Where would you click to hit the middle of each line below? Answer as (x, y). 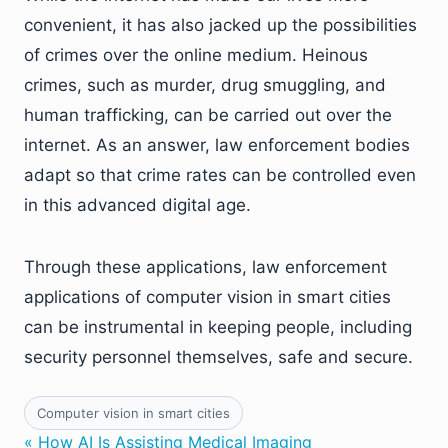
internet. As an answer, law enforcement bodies (217, 144)
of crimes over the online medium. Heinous (196, 54)
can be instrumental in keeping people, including (218, 326)
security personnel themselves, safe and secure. (218, 356)
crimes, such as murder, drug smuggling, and (205, 84)
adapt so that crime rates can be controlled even (220, 174)
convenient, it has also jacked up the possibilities (220, 24)
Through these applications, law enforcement (205, 266)
